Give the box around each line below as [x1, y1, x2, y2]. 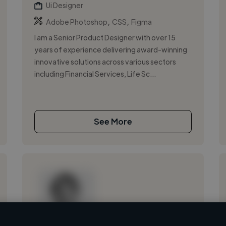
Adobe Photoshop [45, 17, 107, 26]
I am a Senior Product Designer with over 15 [34, 32, 176, 42]
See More [93, 116, 132, 127]
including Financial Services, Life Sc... [34, 69, 156, 78]
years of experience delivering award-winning [34, 44, 187, 54]
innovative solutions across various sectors [34, 56, 176, 66]
